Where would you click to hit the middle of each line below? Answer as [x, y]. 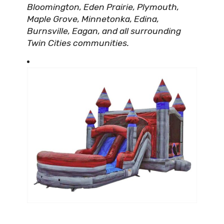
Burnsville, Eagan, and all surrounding [104, 31]
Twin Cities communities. [78, 43]
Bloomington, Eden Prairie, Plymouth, [103, 7]
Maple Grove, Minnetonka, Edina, [93, 19]
